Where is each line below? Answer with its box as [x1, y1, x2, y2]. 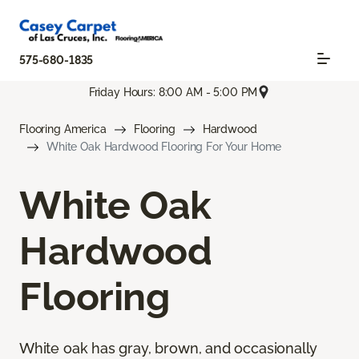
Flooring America [19, 123, 107, 136]
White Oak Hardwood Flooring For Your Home [46, 140, 282, 154]
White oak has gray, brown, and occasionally [19, 340, 318, 357]
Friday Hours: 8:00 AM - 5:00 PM [88, 85, 258, 99]
